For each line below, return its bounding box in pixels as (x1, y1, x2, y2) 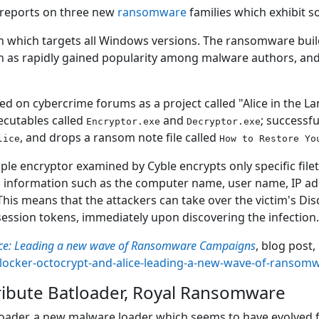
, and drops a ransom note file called (20, 130, 220, 145)
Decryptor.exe (187, 116, 261, 127)
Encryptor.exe (86, 116, 161, 127)
